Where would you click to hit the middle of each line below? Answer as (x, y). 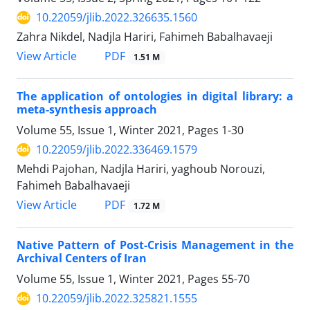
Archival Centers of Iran (82, 258)
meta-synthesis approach (87, 110)
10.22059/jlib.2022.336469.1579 (117, 150)
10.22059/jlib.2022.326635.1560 (117, 18)
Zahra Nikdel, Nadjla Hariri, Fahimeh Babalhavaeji (145, 37)
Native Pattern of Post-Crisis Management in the (155, 245)
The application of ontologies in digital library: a (155, 97)
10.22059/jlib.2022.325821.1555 (117, 299)
